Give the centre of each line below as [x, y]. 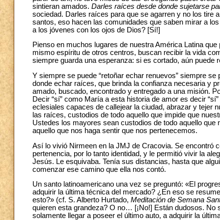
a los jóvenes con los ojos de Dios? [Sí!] [96, 30]
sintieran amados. [62, 6]
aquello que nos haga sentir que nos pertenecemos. [115, 131]
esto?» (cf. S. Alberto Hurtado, [82, 200]
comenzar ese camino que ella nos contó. [99, 169]
